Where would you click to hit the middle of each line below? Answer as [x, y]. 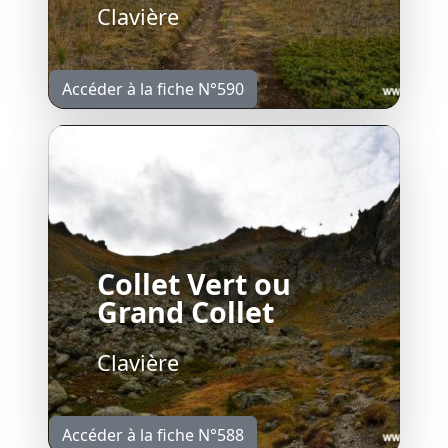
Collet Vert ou [194, 283]
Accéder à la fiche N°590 [153, 88]
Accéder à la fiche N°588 [153, 434]
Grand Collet [185, 311]
